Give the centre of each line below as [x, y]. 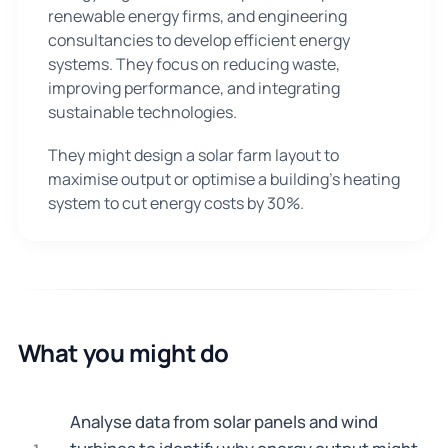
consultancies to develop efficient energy [198, 40]
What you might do [123, 352]
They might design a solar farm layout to [193, 154]
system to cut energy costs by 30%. [175, 202]
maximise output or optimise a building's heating [223, 178]
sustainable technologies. [142, 112]
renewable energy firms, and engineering [197, 16]
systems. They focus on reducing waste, [193, 64]
